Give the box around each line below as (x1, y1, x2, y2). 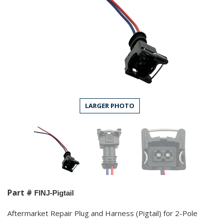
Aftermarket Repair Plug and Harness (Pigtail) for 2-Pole (7, 208, 197, 218)
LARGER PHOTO (85, 101, 134, 110)
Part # (7, 187, 34, 198)
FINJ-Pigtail (34, 188, 74, 197)
